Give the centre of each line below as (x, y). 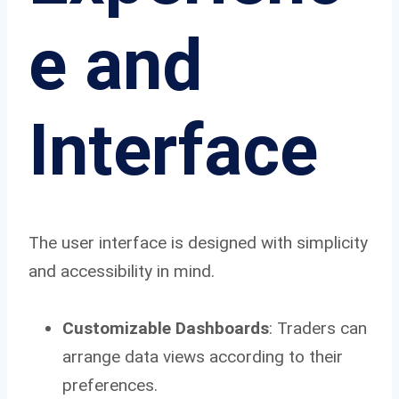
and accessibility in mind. (122, 271)
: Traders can (318, 328)
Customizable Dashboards (166, 328)
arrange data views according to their (203, 356)
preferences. (110, 385)
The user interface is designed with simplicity (198, 242)
